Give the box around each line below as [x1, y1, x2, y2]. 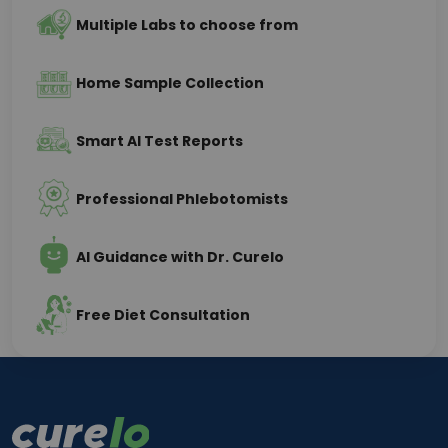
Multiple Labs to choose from [76, 15, 298, 35]
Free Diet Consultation [76, 305, 250, 325]
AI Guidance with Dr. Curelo [76, 247, 284, 267]
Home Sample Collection [76, 73, 264, 93]
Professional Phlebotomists [76, 189, 288, 209]
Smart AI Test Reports [76, 131, 243, 151]
